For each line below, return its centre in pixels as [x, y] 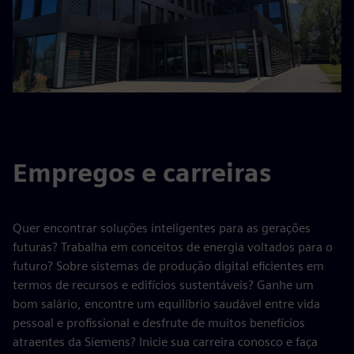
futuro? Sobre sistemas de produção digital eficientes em [168, 266]
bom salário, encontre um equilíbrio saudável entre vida [166, 304]
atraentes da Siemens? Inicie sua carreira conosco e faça [165, 342]
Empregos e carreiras [142, 173]
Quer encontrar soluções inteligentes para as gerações [162, 228]
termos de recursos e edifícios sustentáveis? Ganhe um [163, 285]
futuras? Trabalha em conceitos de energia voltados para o [173, 247]
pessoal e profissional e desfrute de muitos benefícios [159, 323]
